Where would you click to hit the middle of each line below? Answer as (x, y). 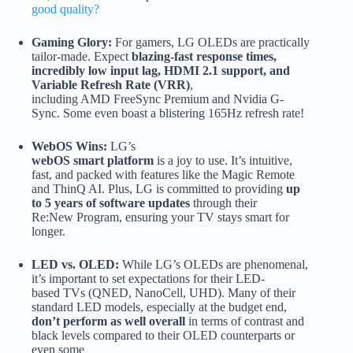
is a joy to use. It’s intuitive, (223, 161)
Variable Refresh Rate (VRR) (111, 85)
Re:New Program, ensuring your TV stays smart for (160, 217)
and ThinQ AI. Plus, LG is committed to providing (159, 189)
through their (223, 203)
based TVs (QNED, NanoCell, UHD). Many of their (163, 293)
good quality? (65, 9)
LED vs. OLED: (75, 265)
